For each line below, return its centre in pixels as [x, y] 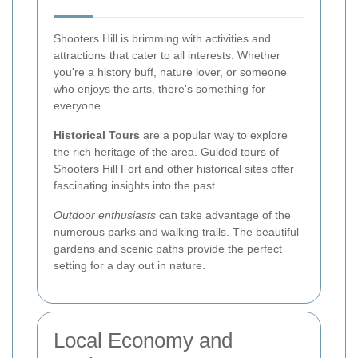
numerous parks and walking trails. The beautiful [176, 231]
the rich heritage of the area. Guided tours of [166, 151]
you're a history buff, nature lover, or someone [170, 72]
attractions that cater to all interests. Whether [167, 55]
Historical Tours [97, 135]
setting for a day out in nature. [129, 265]
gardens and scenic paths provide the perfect [168, 248]
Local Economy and [143, 340]
